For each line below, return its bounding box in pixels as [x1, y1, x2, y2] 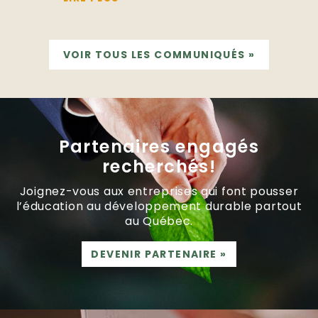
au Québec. [125, 212, 193, 229]
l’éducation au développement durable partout [16, 197, 302, 214]
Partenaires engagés [58, 134, 260, 158]
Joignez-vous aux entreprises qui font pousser [19, 182, 299, 199]
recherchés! [102, 154, 216, 178]
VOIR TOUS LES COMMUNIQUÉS [62, 47, 246, 62]
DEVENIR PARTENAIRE [91, 246, 217, 261]
